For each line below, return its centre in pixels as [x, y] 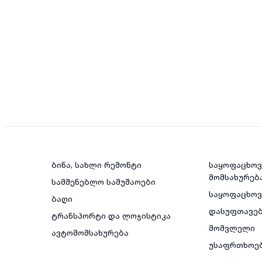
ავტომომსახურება [90, 233]
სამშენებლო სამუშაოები [104, 182]
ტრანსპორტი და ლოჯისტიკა [111, 216]
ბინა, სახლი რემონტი [96, 165]
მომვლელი [232, 228]
